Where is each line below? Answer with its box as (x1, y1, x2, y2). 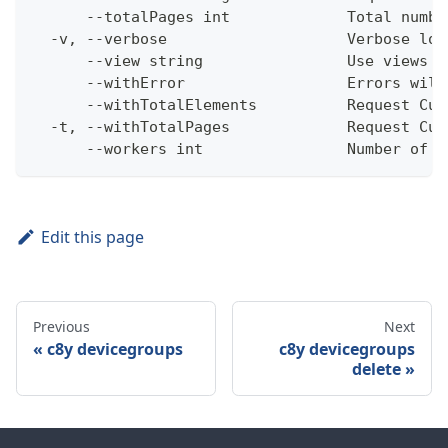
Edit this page (40, 226, 144, 249)
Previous (33, 317, 90, 337)
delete (352, 358, 401, 381)
